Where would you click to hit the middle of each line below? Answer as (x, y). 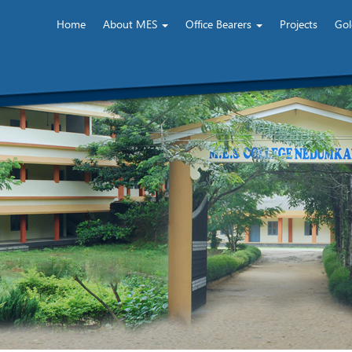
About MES (132, 24)
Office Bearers (220, 24)
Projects (299, 24)
